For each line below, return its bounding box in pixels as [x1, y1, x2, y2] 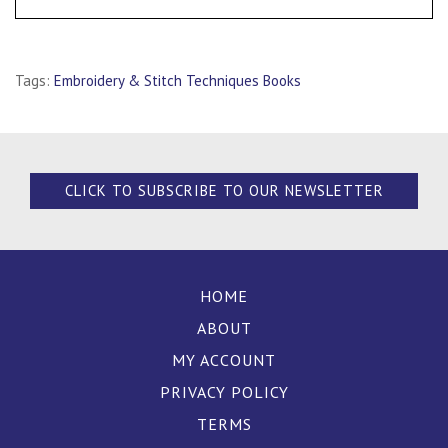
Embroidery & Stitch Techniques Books [54, 71, 301, 90]
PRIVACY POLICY [159, 382, 289, 402]
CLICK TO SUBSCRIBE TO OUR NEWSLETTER [64, 181, 384, 200]
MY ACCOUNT [172, 350, 276, 370]
